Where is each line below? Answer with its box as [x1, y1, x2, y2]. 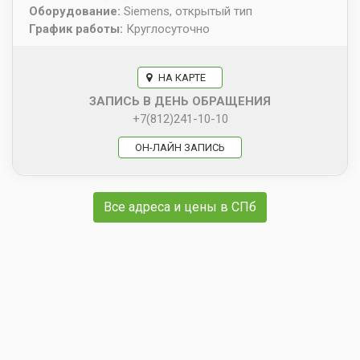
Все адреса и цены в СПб [104, 198, 256, 215]
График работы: [29, 21, 126, 36]
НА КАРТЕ [156, 71, 206, 84]
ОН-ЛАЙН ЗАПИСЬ [135, 141, 225, 153]
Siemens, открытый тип [124, 3, 252, 18]
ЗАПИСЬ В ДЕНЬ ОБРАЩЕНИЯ [89, 93, 271, 108]
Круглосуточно [126, 21, 210, 36]
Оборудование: [29, 3, 124, 18]
